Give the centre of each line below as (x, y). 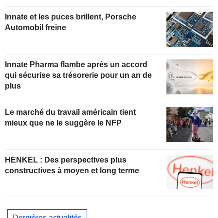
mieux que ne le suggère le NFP (63, 123)
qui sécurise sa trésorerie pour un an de (78, 75)
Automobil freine (36, 28)
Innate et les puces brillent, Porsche (71, 17)
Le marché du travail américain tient (70, 112)
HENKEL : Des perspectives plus (25, 160)
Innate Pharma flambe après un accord (76, 64)
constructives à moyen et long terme (72, 170)
